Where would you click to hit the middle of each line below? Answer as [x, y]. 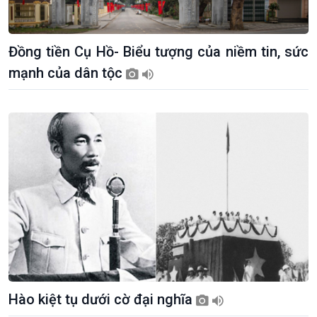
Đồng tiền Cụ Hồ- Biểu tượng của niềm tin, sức [158, 52]
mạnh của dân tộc [67, 73]
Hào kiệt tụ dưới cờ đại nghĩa [102, 299]
